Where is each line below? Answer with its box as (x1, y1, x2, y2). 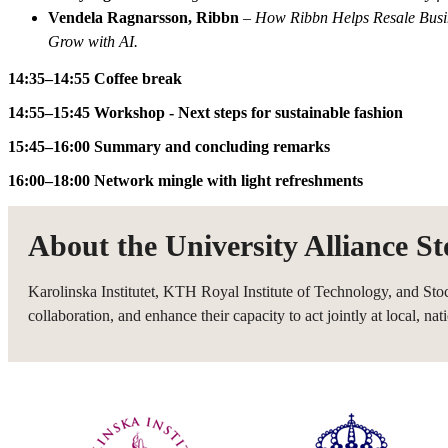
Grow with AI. (48, 32, 138, 50)
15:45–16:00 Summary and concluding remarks (8, 137, 330, 155)
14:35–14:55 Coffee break (8, 69, 182, 87)
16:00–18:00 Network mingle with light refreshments (8, 171, 363, 189)
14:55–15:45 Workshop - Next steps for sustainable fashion (8, 103, 403, 121)
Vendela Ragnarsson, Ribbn (48, 8, 239, 26)
